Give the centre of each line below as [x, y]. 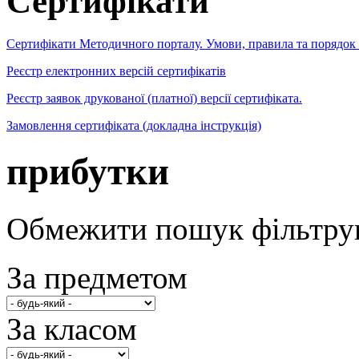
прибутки [88, 172]
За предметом [97, 277]
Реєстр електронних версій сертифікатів [116, 71]
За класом [72, 329]
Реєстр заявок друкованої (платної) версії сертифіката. [154, 98]
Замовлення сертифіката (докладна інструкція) [134, 125]
